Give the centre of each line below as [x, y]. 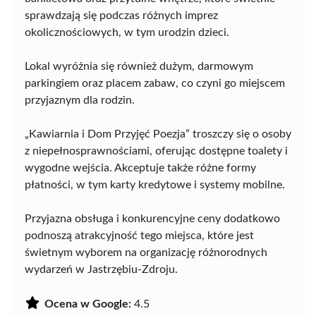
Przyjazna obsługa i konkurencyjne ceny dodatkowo [152, 219]
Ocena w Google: [88, 304]
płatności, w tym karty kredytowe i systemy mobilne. [155, 185]
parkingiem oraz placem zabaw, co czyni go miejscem [155, 84]
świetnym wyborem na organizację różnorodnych [146, 253]
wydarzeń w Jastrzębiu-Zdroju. [101, 270]
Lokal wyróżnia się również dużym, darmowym [139, 67]
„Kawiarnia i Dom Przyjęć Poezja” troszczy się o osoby [158, 134]
